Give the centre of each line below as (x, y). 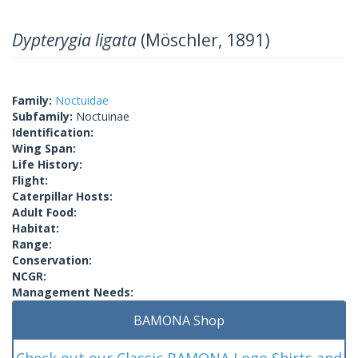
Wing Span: (44, 148)
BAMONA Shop (179, 320)
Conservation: (52, 260)
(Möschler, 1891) (203, 40)
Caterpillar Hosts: (62, 196)
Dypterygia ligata (74, 40)
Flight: (30, 180)
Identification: (53, 132)
